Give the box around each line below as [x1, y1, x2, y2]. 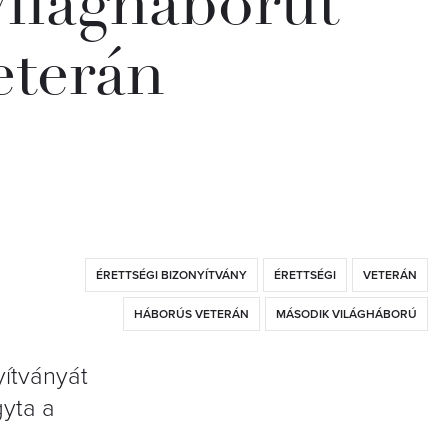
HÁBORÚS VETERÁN [134, 306, 249, 321]
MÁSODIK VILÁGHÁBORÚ [276, 306, 417, 321]
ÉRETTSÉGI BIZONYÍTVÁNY [96, 267, 247, 282]
